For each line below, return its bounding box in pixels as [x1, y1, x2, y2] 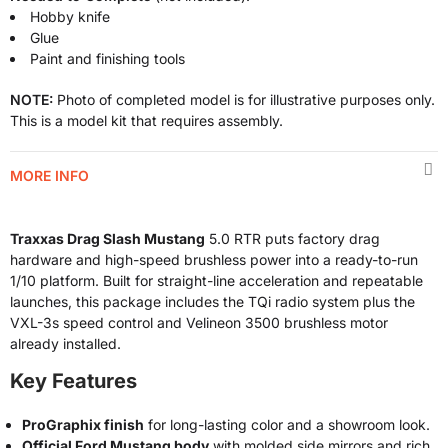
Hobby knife [30, 8, 110, 25]
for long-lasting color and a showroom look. [144, 416, 430, 433]
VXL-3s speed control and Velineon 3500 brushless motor [10, 314, 388, 331]
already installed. [10, 335, 121, 352]
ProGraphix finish [22, 416, 144, 433]
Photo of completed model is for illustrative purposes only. [53, 91, 435, 108]
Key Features [10, 369, 137, 393]
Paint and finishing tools [30, 50, 185, 67]
